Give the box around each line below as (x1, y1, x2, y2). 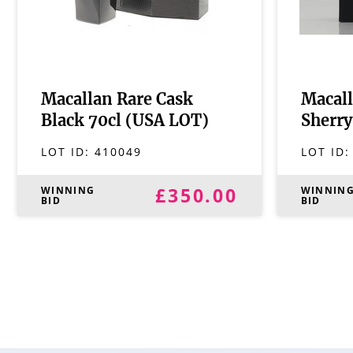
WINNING (41, 184, 95, 197)
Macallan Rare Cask (41, 92, 193, 108)
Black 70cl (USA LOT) (41, 113, 209, 129)
